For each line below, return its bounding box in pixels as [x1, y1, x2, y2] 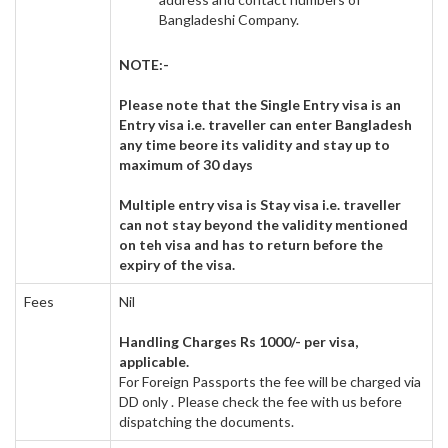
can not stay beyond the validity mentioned [119, 216, 408, 233]
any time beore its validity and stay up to [119, 136, 390, 153]
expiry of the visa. [119, 256, 235, 273]
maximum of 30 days [119, 156, 253, 173]
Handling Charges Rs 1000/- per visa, [119, 333, 358, 350]
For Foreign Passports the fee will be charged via [119, 373, 421, 390]
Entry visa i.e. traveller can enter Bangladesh [119, 116, 412, 133]
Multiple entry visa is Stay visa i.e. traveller [119, 196, 401, 213]
